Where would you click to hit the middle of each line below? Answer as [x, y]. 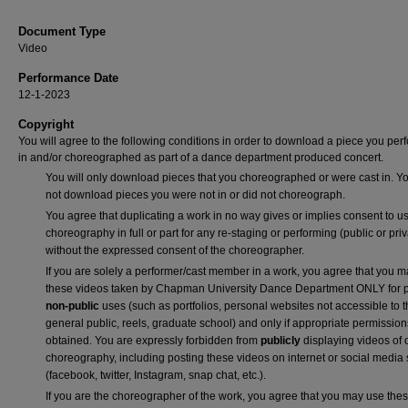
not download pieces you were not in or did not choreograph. [195, 195]
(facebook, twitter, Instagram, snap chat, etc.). [156, 375]
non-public [72, 306]
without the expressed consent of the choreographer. [175, 250]
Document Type [62, 31]
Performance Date [68, 78]
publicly [280, 341]
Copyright [46, 124]
